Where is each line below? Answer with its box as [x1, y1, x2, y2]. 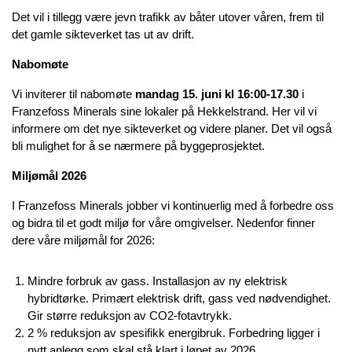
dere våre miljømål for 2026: [12, 233, 155, 247]
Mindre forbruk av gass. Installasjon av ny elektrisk [27, 274, 288, 288]
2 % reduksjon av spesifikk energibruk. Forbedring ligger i [27, 326, 320, 339]
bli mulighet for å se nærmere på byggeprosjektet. [12, 139, 265, 152]
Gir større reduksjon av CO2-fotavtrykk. [27, 309, 232, 322]
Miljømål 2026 [12, 169, 86, 182]
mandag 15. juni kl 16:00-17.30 [135, 87, 299, 101]
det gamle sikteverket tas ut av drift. [12, 27, 194, 41]
